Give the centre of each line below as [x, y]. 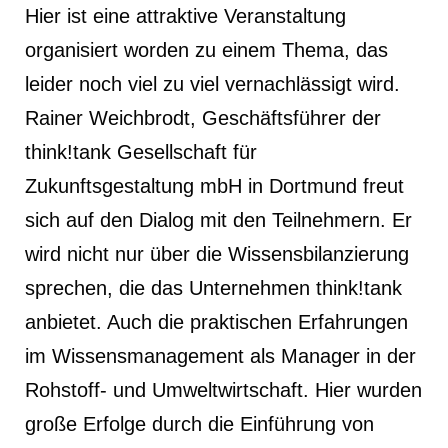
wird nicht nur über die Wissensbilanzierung [217, 253]
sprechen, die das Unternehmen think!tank [216, 287]
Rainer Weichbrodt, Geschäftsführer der [203, 117]
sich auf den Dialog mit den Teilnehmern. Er [218, 219]
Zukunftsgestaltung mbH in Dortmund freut [214, 185]
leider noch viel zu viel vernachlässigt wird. [212, 83]
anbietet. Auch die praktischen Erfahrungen [216, 321]
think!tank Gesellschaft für [141, 151]
